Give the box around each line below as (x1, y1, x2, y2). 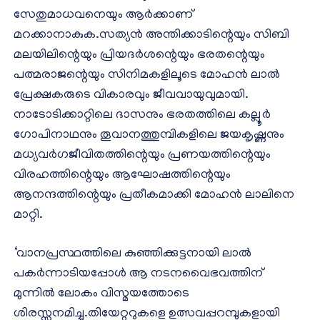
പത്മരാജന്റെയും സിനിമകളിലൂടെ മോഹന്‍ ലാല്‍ (14, 69, 280, 84)
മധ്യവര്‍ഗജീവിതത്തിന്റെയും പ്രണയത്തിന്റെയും (14, 149, 271, 164)
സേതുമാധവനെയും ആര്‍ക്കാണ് (14, 9, 193, 24)
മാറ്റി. (14, 209, 43, 224)
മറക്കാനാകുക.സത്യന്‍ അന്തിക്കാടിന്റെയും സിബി (14, 29, 289, 44)
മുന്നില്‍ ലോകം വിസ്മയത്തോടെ (14, 287, 189, 302)
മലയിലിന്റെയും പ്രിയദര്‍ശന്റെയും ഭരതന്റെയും (14, 49, 265, 64)
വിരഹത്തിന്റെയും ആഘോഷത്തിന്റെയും (14, 169, 231, 184)
